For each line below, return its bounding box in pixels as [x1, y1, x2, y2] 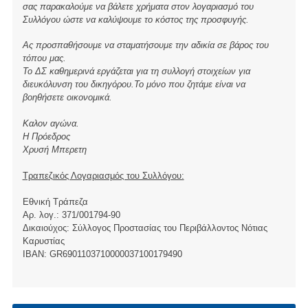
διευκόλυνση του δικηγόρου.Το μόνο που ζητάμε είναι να [22, 79, 245, 90]
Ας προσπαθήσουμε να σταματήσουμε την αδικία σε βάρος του [22, 40, 269, 51]
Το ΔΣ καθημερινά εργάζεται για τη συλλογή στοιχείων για [22, 66, 250, 77]
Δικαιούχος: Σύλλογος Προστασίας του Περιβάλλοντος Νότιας [22, 222, 267, 233]
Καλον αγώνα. [22, 118, 79, 129]
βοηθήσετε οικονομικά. [22, 92, 112, 103]
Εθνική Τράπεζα [22, 196, 88, 207]
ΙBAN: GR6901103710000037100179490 [22, 248, 182, 259]
